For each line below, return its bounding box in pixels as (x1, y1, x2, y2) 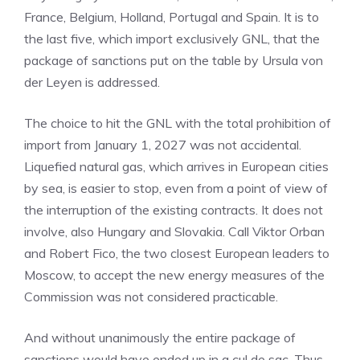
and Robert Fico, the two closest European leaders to (24, 245, 329, 261)
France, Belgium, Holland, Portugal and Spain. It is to (24, 9, 319, 25)
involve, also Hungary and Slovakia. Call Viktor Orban (24, 223, 325, 239)
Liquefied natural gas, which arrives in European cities (24, 158, 329, 174)
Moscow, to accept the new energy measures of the (24, 267, 325, 283)
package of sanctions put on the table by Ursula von (24, 52, 323, 68)
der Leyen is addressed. (24, 74, 160, 90)
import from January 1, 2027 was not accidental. (24, 137, 301, 153)
